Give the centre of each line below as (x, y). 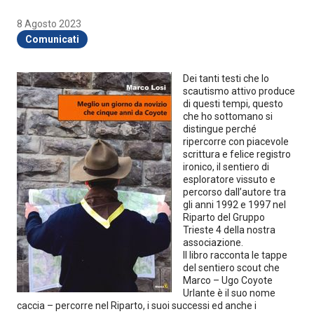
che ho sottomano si (228, 116)
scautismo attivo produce (239, 91)
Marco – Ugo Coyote (228, 280)
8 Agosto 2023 (49, 23)
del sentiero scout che (231, 267)
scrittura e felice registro (237, 154)
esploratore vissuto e (229, 179)
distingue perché (220, 129)
